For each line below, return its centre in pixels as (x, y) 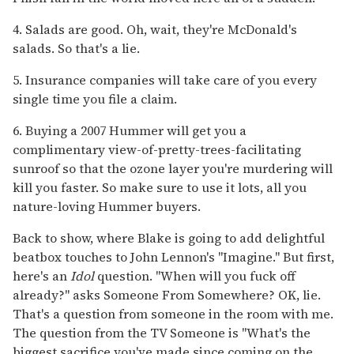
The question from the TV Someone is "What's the (162, 332)
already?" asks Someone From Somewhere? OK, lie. (167, 294)
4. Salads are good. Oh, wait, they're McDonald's (155, 29)
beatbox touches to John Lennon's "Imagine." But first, (173, 256)
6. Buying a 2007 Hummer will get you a (130, 130)
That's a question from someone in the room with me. (173, 313)
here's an (41, 275)
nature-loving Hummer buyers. (107, 206)
